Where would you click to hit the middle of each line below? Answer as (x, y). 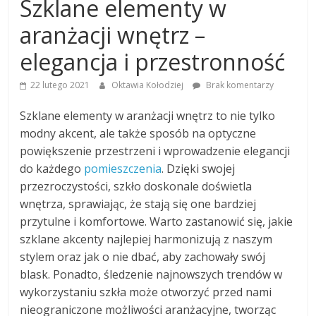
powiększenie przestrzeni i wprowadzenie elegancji (155, 151)
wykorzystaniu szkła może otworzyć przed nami (146, 292)
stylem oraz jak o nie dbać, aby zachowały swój (143, 257)
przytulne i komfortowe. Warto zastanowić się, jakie (157, 222)
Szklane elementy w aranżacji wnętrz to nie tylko (148, 116)
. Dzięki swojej (199, 169)
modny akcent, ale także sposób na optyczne (138, 134)
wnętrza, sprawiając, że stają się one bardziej (138, 204)
